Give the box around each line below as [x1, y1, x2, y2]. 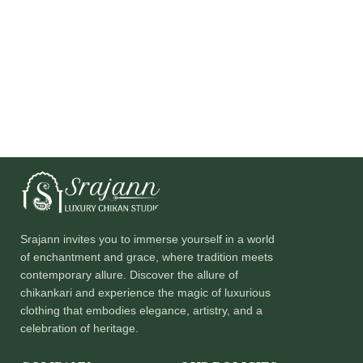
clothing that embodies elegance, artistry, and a [20, 304, 263, 318]
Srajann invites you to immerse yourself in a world [20, 233, 275, 246]
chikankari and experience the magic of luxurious [20, 286, 271, 300]
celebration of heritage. [20, 322, 139, 335]
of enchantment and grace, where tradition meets [20, 250, 273, 264]
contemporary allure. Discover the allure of [20, 268, 238, 282]
